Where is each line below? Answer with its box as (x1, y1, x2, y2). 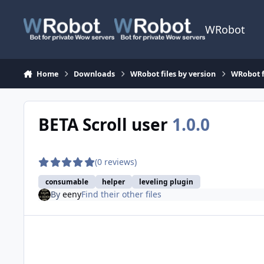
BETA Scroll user (38, 113, 172, 136)
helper (102, 177, 126, 187)
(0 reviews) (95, 156, 137, 168)
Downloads (74, 68, 115, 79)
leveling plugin (139, 177, 194, 187)
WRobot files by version (130, 68, 216, 79)
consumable (45, 177, 88, 187)
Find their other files (81, 189, 161, 200)
